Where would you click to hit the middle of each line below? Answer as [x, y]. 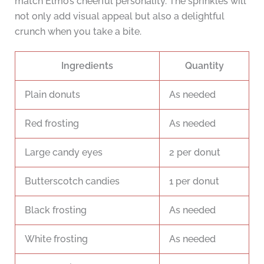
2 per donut [195, 153]
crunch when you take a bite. [78, 32]
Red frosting [52, 124]
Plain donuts [52, 95]
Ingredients [87, 66]
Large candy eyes [64, 153]
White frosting [56, 239]
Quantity [204, 66]
